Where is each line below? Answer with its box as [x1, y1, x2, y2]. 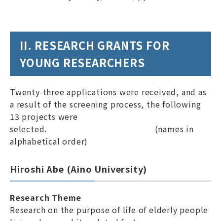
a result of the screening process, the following [10, 98, 201, 110]
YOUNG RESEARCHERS [20, 54, 145, 70]
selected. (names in [10, 123, 194, 135]
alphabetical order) [10, 135, 88, 147]
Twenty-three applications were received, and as [10, 86, 207, 98]
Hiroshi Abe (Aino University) [10, 162, 147, 175]
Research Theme [10, 191, 82, 203]
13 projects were [10, 110, 78, 122]
